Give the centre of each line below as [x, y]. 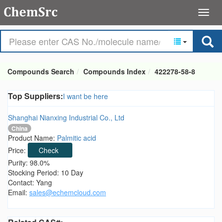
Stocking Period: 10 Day [46, 173]
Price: [18, 150]
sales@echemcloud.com [68, 193]
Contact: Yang [30, 183]
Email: [19, 193]
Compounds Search [41, 71]
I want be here [85, 96]
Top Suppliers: [35, 96]
